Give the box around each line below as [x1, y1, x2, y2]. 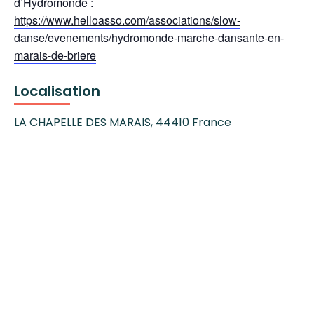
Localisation [14, 81, 100, 102]
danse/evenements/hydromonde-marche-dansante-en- [14, 29, 284, 46]
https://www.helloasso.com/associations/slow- [14, 12, 240, 29]
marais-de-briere [14, 47, 96, 64]
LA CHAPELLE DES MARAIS [14, 114, 151, 131]
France [192, 114, 231, 131]
